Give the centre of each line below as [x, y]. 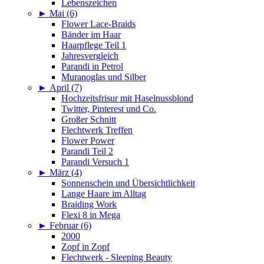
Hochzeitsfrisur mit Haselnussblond [127, 98]
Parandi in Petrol [92, 67]
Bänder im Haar [91, 35]
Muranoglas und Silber [104, 77]
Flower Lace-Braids [98, 24]
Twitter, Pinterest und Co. [109, 109]
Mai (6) [63, 14]
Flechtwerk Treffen [97, 130]
